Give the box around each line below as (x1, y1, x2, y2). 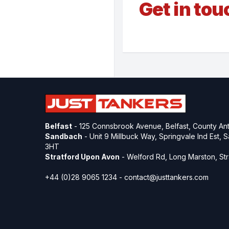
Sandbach (45, 131, 82, 141)
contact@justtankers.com (124, 172, 209, 181)
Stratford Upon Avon (45, 152, 120, 161)
